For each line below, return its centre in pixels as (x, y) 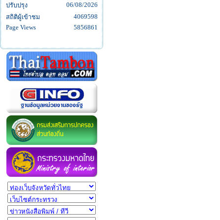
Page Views (21, 27)
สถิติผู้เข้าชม (23, 17)
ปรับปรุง (16, 5)
